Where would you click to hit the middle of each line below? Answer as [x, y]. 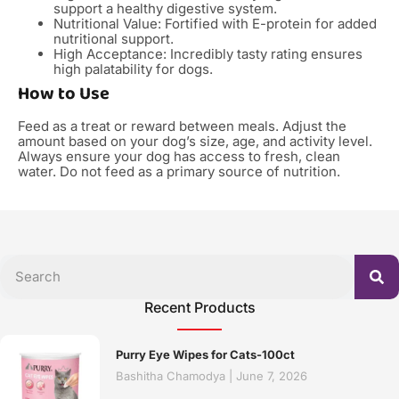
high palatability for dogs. [133, 69]
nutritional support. [114, 38]
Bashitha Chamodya [172, 375]
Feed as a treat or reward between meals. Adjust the [182, 126]
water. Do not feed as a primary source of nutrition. [179, 171]
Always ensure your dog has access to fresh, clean [179, 156]
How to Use [64, 93]
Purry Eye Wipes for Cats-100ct [205, 354]
